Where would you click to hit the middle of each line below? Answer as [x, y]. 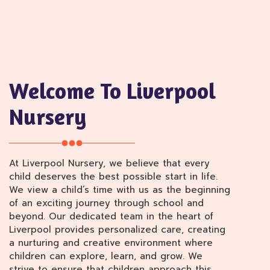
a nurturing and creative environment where [111, 243]
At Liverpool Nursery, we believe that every [109, 163]
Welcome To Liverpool [112, 91]
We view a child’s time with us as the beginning [120, 190]
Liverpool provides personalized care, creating [117, 230]
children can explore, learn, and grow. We [106, 256]
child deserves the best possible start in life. [113, 177]
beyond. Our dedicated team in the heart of [111, 216]
